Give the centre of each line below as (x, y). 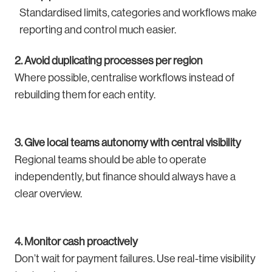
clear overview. (48, 194)
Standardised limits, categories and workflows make (138, 13)
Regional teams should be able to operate (110, 160)
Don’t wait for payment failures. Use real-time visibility (135, 259)
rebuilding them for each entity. (85, 95)
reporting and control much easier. (98, 30)
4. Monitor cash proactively (76, 242)
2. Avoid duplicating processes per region (109, 61)
